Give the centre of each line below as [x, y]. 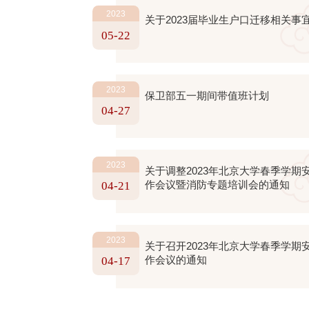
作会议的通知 [176, 259]
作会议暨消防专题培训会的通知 [217, 184]
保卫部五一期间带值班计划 [207, 95]
